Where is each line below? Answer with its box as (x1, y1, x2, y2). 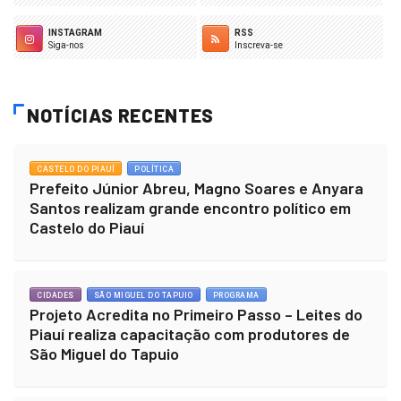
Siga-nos (48, 39, 84, 50)
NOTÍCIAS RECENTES (27, 103, 214, 126)
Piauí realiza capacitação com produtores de (30, 323, 350, 344)
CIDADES (37, 290, 74, 300)
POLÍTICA (134, 164, 174, 174)
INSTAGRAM (48, 27, 102, 38)
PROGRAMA (212, 290, 260, 300)
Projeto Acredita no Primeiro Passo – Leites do (30, 303, 363, 324)
